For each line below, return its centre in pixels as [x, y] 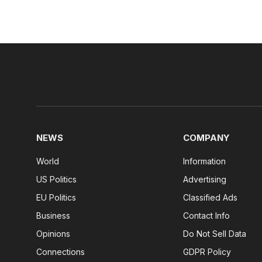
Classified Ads [211, 198]
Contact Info [207, 216]
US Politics [56, 180]
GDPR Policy [207, 252]
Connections [61, 252]
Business [53, 216]
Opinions [53, 234]
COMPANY [207, 138]
